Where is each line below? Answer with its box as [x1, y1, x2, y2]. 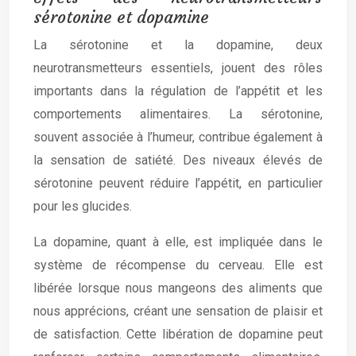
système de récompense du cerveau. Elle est [33, 257, 323, 273]
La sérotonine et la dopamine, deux [33, 37, 323, 52]
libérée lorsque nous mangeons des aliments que [33, 281, 323, 296]
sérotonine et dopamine [33, 6, 209, 28]
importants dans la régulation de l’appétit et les [33, 83, 323, 99]
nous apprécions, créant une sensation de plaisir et [33, 304, 323, 319]
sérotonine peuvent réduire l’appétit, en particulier [33, 176, 323, 191]
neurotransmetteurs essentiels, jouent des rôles [33, 60, 323, 75]
